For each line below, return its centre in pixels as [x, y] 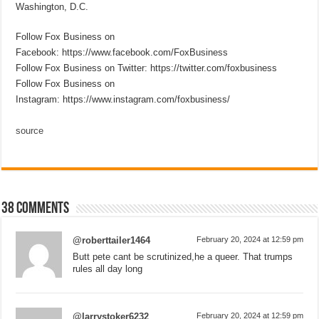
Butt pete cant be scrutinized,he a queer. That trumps [183, 256]
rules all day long [108, 268]
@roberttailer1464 [112, 240]
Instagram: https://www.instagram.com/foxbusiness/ [123, 99]
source [30, 130]
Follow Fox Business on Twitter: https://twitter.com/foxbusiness [147, 68]
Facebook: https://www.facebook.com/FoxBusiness [122, 52]
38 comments [36, 209]
